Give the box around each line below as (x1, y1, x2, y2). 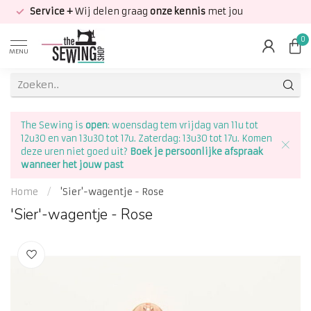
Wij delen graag (73, 6, 150, 17)
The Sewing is (21, 120, 85, 131)
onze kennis (150, 6, 208, 17)
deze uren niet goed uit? (21, 146, 128, 157)
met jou (208, 6, 243, 17)
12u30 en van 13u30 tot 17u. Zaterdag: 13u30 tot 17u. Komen (21, 133, 272, 144)
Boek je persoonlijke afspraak (128, 146, 263, 157)
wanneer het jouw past (21, 160, 124, 170)
